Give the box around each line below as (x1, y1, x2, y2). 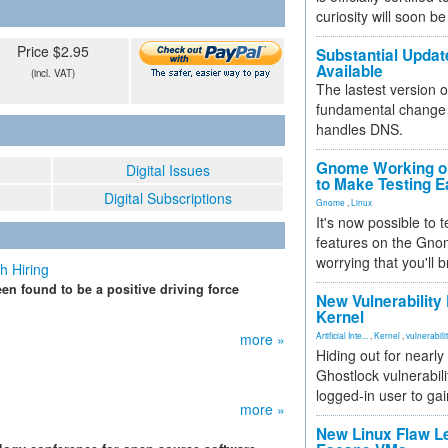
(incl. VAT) (30, 66, 75, 80)
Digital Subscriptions (104, 188, 232, 208)
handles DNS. (316, 119, 403, 139)
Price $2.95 (16, 41, 89, 61)
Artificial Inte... (316, 329, 368, 341)
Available (316, 60, 383, 82)
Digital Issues (126, 160, 210, 180)
